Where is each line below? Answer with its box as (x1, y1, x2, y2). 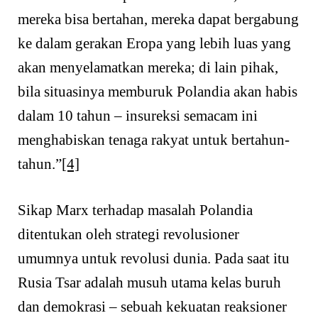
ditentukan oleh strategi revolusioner (18, 226, 239, 243)
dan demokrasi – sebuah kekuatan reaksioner (18, 298, 287, 316)
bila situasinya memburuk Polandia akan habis (18, 82, 297, 100)
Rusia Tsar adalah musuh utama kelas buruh (18, 274, 281, 292)
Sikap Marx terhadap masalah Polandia (18, 202, 253, 219)
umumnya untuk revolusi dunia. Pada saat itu (18, 250, 290, 268)
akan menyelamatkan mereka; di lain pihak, (18, 58, 278, 76)
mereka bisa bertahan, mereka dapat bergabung (18, 10, 299, 28)
